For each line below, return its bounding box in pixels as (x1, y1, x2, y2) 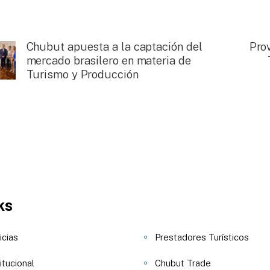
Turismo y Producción (26, 67, 139, 81)
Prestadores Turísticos (155, 232, 249, 243)
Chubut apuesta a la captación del (26, 40, 202, 54)
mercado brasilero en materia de (26, 54, 191, 67)
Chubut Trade (155, 258, 211, 269)
